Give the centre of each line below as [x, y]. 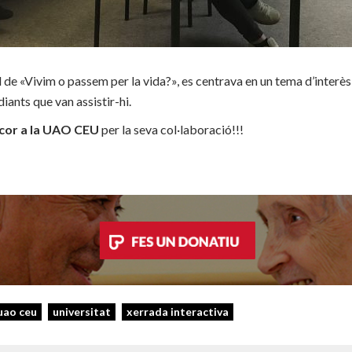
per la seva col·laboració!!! [171, 129]
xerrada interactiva [178, 311]
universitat [82, 311]
